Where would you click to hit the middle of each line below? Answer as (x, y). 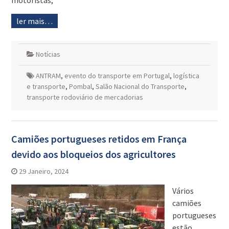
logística (186, 76)
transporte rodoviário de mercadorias (85, 97)
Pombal (80, 87)
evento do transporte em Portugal (117, 76)
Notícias (48, 54)
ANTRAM (48, 76)
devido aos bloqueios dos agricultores (93, 154)
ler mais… (34, 21)
